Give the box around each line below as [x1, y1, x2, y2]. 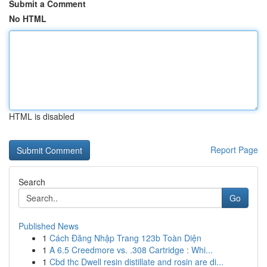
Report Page [210, 144, 258, 156]
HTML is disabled [9, 110, 74, 122]
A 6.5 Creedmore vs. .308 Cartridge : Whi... [49, 244, 213, 256]
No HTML [9, 13, 46, 24]
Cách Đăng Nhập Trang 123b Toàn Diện [49, 232, 201, 244]
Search [18, 176, 45, 188]
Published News [18, 220, 79, 232]
